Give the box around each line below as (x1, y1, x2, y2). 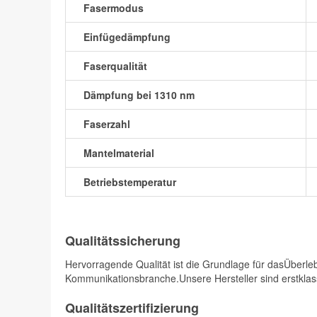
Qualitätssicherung (65, 231, 180, 250)
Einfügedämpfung (83, 30, 171, 44)
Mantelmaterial (83, 146, 154, 160)
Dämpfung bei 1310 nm (83, 88, 195, 102)
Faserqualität (83, 59, 147, 73)
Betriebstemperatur (83, 175, 176, 189)
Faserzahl (83, 117, 130, 131)
